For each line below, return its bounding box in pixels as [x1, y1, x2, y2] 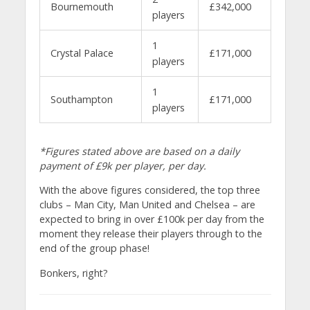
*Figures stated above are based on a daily [39, 144, 239, 158]
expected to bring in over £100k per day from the [39, 212, 264, 226]
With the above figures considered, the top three [39, 183, 260, 197]
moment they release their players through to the [39, 227, 262, 241]
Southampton [50, 92, 113, 106]
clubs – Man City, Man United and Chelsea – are [39, 198, 255, 212]
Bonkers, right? [39, 266, 108, 280]
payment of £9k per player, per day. [39, 158, 206, 172]
